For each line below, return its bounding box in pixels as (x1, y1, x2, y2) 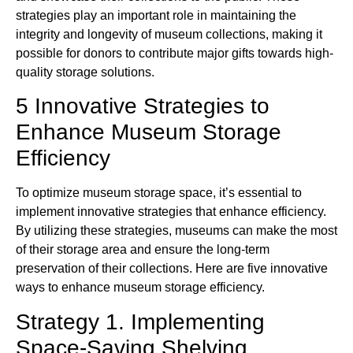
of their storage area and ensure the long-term (16, 243, 269, 257)
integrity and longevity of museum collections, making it (16, 27, 322, 41)
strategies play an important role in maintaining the (16, 8, 296, 22)
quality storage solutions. (16, 65, 154, 79)
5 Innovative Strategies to (16, 94, 269, 119)
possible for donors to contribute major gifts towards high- (16, 46, 333, 60)
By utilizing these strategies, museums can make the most (16, 224, 337, 238)
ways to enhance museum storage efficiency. (16, 281, 265, 295)
